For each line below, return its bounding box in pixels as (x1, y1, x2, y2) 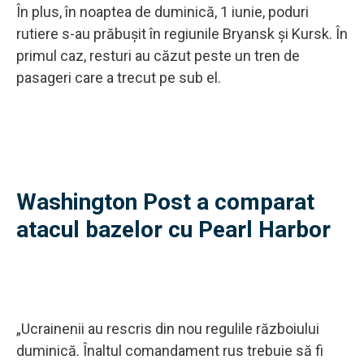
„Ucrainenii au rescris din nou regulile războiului (16, 319, 319, 337)
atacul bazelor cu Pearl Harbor (16, 215, 331, 243)
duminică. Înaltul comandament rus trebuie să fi (16, 341, 323, 359)
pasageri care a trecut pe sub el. (16, 68, 221, 86)
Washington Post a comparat (16, 188, 314, 215)
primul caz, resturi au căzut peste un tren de (16, 46, 300, 64)
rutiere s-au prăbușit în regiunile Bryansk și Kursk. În (16, 24, 348, 42)
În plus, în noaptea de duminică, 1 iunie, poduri (16, 2, 309, 20)
